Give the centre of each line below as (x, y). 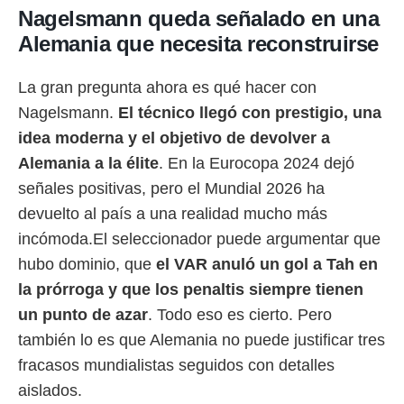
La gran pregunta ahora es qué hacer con (167, 87)
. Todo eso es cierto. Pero (240, 315)
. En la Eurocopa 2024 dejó (257, 163)
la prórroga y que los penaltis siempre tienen (191, 289)
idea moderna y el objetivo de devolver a (174, 138)
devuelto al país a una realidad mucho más (173, 214)
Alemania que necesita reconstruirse (198, 44)
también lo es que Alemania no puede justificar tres (202, 340)
